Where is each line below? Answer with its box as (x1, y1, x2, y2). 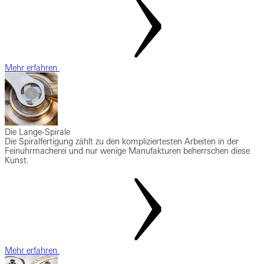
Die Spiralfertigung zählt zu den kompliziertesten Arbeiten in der (5, 137, 239, 147)
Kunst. (5, 156, 29, 166)
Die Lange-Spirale (5, 127, 70, 137)
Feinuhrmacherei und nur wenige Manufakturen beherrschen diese (5, 146, 250, 156)
